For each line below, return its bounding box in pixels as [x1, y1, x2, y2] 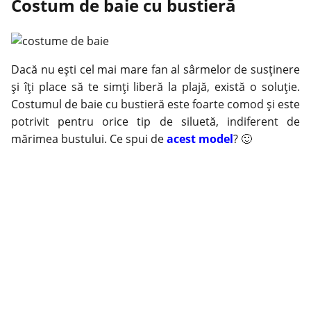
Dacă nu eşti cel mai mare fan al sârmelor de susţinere [11, 62, 300, 77]
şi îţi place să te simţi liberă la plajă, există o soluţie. [11, 79, 300, 94]
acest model [167, 131, 233, 146]
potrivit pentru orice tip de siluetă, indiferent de [11, 114, 300, 129]
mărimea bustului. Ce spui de [11, 131, 167, 146]
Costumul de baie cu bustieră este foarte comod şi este [11, 96, 300, 112]
